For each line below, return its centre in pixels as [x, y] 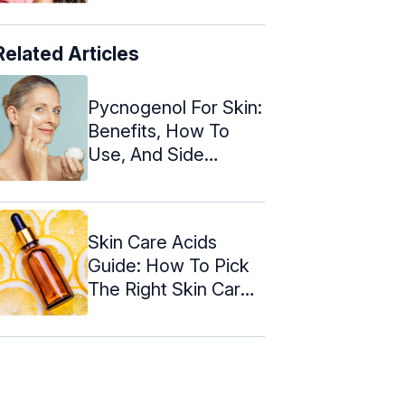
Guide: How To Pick [169, 265]
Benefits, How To [159, 131]
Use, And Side [146, 154]
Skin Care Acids [152, 242]
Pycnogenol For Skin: [175, 107]
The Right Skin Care [170, 289]
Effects [117, 178]
